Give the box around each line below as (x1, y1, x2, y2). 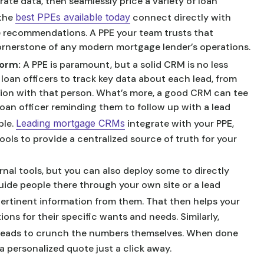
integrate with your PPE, (125, 117, 234, 130)
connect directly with (130, 11, 231, 24)
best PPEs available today (15, 11, 130, 23)
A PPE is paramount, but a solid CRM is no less (23, 58, 228, 71)
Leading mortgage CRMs (16, 117, 125, 129)
